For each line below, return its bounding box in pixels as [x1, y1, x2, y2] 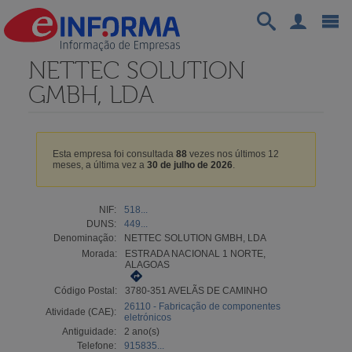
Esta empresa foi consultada [52, 148, 176, 159]
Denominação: [53, 232, 116, 244]
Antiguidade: [61, 325, 116, 337]
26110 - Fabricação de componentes [123, 300, 280, 312]
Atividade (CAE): [45, 306, 116, 317]
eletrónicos [123, 311, 171, 323]
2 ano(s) [123, 325, 159, 337]
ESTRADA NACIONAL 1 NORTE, [124, 247, 266, 259]
